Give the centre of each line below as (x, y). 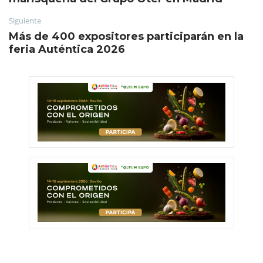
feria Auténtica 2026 (67, 49)
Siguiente (25, 20)
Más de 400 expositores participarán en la (126, 36)
